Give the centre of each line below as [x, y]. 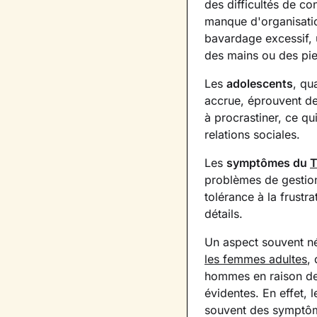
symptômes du [268, 163]
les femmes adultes [256, 259]
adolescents [260, 83]
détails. [224, 214]
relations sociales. [252, 134]
